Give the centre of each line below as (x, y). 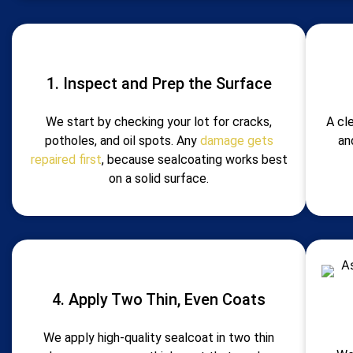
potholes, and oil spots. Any (121, 141)
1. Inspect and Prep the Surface (159, 84)
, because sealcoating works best (194, 160)
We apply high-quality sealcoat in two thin (159, 337)
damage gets (235, 141)
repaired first (66, 160)
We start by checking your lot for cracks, (159, 122)
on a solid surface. (159, 179)
